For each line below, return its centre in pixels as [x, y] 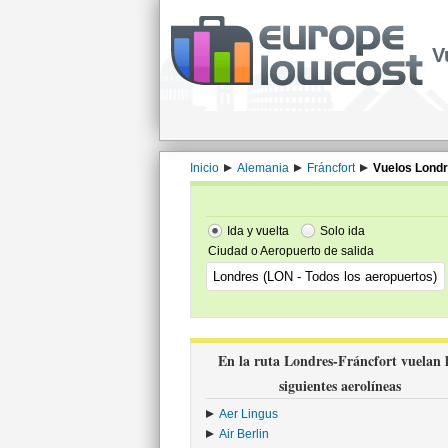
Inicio [204, 168]
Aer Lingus [248, 414]
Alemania [262, 168]
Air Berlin [243, 434]
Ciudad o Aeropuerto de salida [290, 251]
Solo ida [342, 231]
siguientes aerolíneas [339, 385]
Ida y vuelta [257, 231]
